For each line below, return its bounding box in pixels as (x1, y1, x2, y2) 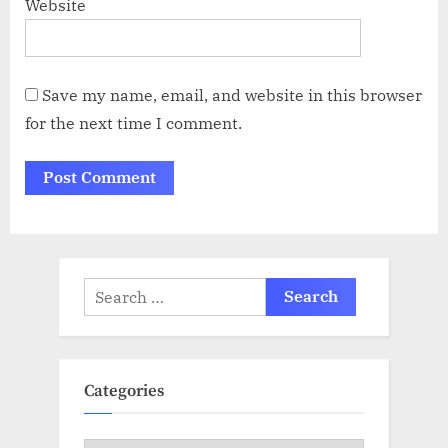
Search (83, 280, 132, 300)
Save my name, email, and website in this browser (42, 85, 422, 105)
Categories (84, 380, 164, 402)
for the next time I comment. (25, 113, 242, 133)
